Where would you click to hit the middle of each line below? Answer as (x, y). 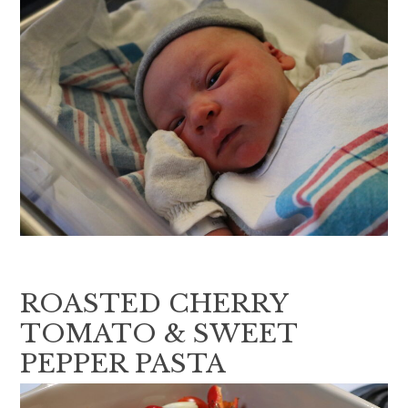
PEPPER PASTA (123, 363)
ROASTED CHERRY (154, 303)
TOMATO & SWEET (159, 333)
